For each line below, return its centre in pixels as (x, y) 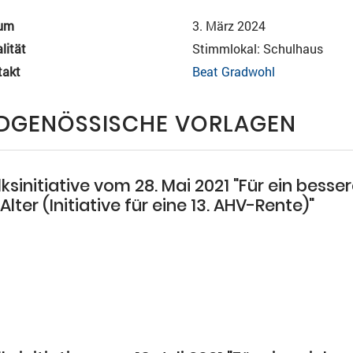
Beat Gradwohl (233, 71)
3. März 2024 (229, 26)
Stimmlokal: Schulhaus (257, 48)
